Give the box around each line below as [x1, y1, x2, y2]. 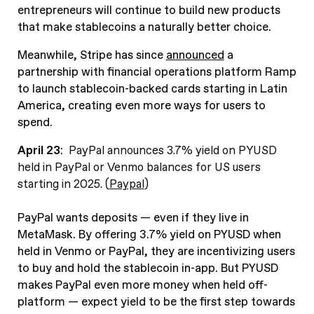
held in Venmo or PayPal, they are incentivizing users [17, 244, 295, 260]
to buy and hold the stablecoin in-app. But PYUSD [17, 261, 278, 277]
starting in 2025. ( [17, 177, 109, 193]
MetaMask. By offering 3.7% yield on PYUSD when [17, 227, 281, 243]
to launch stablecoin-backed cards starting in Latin [17, 81, 287, 97]
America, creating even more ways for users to [17, 98, 266, 114]
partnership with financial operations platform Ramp [17, 64, 296, 80]
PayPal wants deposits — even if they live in [17, 210, 249, 226]
